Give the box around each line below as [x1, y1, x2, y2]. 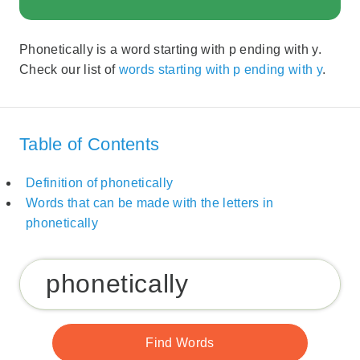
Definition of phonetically [26, 176, 174, 190]
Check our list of [19, 63, 119, 77]
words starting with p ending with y [118, 63, 322, 77]
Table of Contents [19, 133, 160, 154]
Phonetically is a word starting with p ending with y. [19, 43, 321, 57]
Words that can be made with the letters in [26, 196, 274, 211]
